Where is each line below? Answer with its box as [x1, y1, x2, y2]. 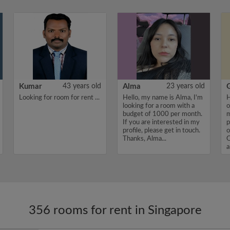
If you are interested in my [123, 119, 200, 126]
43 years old [63, 83, 101, 90]
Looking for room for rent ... [19, 94, 100, 101]
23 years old [166, 83, 205, 90]
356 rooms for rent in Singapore [28, 204, 202, 217]
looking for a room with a [123, 103, 195, 109]
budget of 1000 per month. [123, 111, 202, 118]
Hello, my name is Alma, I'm [123, 94, 203, 101]
